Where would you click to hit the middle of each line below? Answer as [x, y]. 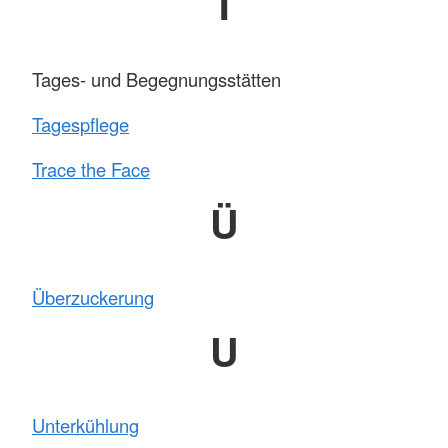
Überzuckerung [93, 297]
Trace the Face [91, 169]
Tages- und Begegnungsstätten [156, 78]
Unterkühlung [85, 425]
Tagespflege [80, 123]
